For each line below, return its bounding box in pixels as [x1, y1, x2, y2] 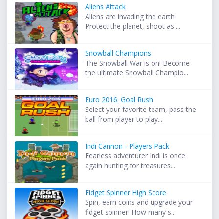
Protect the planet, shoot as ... [85, 22, 181, 31]
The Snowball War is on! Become [85, 58, 190, 68]
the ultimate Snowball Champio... [85, 68, 189, 78]
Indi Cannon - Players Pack [85, 141, 170, 151]
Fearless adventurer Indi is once [85, 151, 186, 161]
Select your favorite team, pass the [85, 105, 197, 114]
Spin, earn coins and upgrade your [85, 197, 193, 207]
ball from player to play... [85, 114, 163, 124]
